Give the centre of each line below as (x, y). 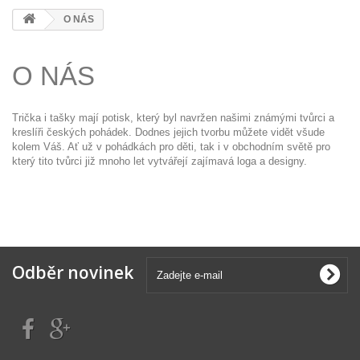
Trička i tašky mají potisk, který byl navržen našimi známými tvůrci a (173, 118)
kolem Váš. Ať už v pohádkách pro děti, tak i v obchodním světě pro (171, 147)
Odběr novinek (73, 272)
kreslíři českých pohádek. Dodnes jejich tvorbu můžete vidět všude (168, 132)
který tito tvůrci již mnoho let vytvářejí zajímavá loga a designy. (160, 161)
